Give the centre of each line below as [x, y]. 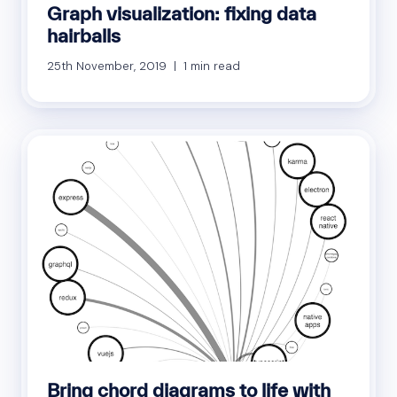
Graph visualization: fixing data [182, 14]
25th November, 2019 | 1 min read [144, 66]
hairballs [84, 36]
